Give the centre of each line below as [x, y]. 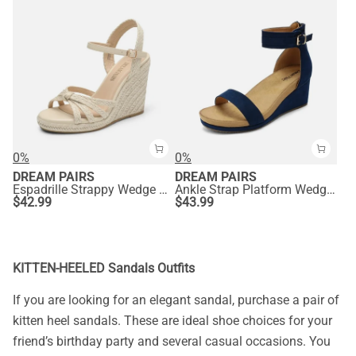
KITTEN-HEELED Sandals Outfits [104, 269]
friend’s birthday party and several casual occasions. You [172, 342]
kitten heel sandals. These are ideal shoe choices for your [172, 321]
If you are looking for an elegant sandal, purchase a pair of [176, 300]
